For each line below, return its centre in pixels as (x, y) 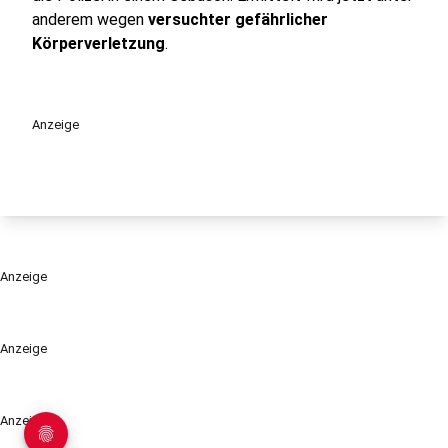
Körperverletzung (98, 43)
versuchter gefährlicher (238, 19)
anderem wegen (90, 19)
